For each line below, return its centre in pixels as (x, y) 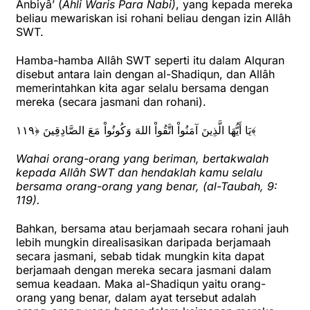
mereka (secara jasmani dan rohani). (111, 102)
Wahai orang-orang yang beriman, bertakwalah (142, 159)
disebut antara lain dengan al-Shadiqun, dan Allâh (145, 74)
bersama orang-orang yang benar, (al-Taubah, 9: (147, 186)
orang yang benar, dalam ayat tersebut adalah (136, 298)
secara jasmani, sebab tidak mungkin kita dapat (140, 256)
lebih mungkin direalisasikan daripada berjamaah (143, 243)
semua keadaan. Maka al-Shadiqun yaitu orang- (141, 284)
